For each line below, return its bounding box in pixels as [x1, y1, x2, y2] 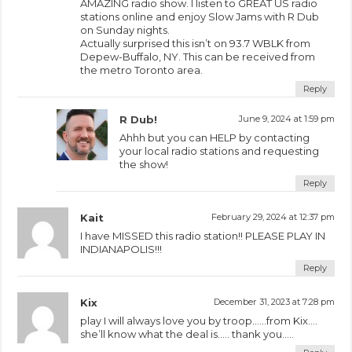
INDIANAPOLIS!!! [80, 242, 163, 255]
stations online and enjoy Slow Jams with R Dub [80, 9, 320, 23]
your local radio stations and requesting [119, 144, 320, 157]
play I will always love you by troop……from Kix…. [80, 313, 318, 327]
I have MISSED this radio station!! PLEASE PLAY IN [80, 229, 326, 242]
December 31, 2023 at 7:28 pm [213, 295, 335, 307]
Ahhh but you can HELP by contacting [119, 130, 310, 144]
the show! [119, 157, 169, 170]
